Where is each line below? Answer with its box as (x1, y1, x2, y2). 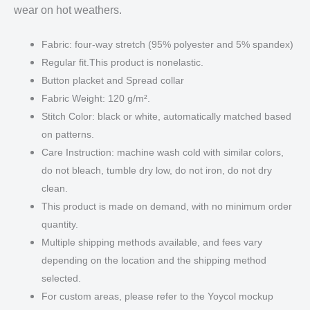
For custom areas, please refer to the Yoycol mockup (42, 290, 273, 302)
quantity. (42, 218, 78, 230)
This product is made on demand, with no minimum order (42, 200, 292, 212)
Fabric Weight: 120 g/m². (42, 92, 150, 104)
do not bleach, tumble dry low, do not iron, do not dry (42, 164, 272, 176)
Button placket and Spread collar (42, 74, 184, 86)
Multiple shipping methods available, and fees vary (42, 236, 262, 248)
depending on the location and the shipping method (42, 254, 266, 266)
